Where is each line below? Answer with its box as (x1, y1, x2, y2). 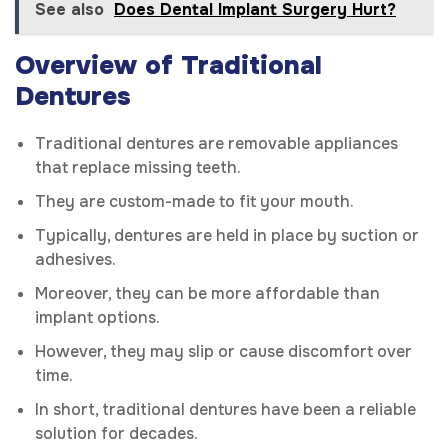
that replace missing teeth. (35, 157, 245, 179)
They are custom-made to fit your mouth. (35, 191, 354, 213)
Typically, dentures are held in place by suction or (35, 225, 419, 247)
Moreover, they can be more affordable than (35, 283, 380, 305)
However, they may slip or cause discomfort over (35, 341, 412, 363)
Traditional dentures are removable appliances (35, 133, 398, 155)
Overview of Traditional (15, 49, 322, 83)
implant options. (35, 307, 164, 329)
